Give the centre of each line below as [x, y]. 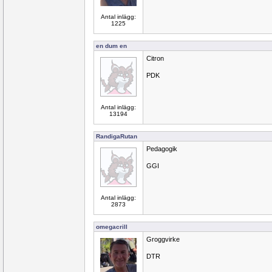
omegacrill [112, 227]
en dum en [111, 46]
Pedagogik [162, 149]
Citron [155, 58]
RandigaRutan [117, 136]
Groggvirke [163, 239]
